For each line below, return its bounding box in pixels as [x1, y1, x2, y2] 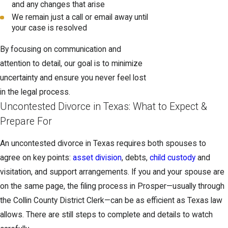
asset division [73, 153, 122, 163]
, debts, [122, 153, 150, 163]
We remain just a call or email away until [12, 12, 149, 22]
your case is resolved [12, 23, 88, 33]
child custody [150, 153, 195, 163]
